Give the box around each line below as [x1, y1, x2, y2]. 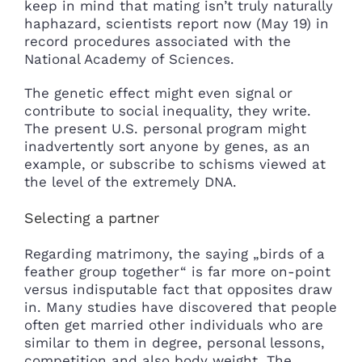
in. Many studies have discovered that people [24, 298, 337, 315]
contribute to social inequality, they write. [24, 103, 311, 119]
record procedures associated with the [24, 33, 291, 49]
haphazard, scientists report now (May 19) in [24, 15, 329, 32]
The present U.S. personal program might [24, 120, 306, 137]
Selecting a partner [24, 209, 159, 226]
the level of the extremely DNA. [24, 174, 237, 190]
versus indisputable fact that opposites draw [24, 280, 332, 297]
